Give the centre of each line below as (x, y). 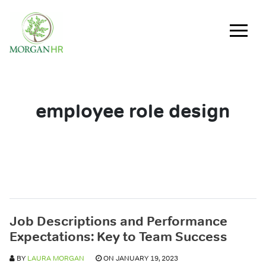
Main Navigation (80, 43)
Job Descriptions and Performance (118, 221)
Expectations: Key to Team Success (118, 236)
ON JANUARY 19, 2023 (140, 258)
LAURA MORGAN (56, 258)
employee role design (133, 111)
